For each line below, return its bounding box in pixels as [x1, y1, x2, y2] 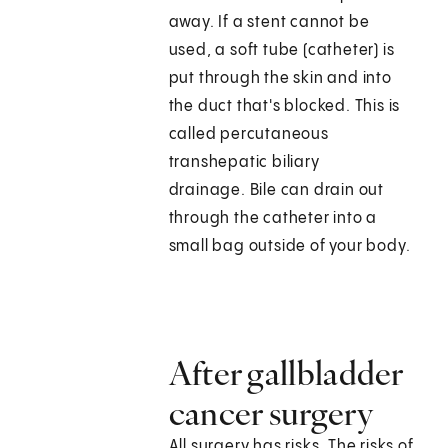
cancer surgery [168, 392, 379, 435]
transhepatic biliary [168, 154, 320, 172]
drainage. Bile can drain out [168, 182, 385, 200]
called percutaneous [168, 126, 329, 144]
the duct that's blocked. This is [168, 98, 401, 116]
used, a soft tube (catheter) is [168, 42, 395, 60]
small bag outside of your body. [168, 238, 411, 256]
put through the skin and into [168, 70, 392, 88]
